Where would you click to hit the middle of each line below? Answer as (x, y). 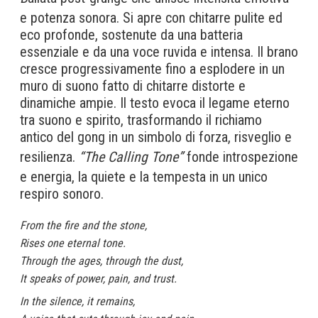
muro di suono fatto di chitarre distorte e (133, 86)
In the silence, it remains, (77, 302)
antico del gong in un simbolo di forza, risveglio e (156, 137)
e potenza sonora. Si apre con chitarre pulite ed (151, 18)
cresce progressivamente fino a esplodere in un (152, 69)
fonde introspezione (241, 157)
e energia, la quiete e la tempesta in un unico (144, 177)
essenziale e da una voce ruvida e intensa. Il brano (159, 52)
